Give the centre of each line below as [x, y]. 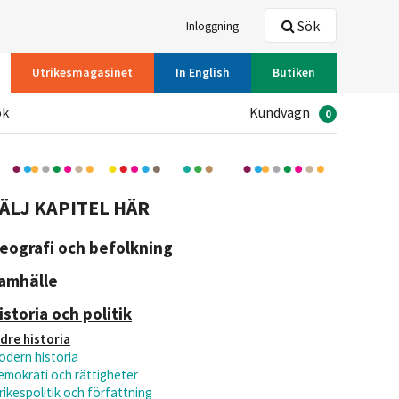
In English [203, 73]
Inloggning [212, 26]
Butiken [294, 73]
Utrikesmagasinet [82, 73]
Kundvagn [280, 112]
